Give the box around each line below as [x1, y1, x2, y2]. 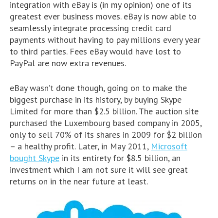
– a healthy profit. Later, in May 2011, [10, 141, 151, 152]
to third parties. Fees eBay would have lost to [10, 46, 181, 57]
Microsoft [151, 141, 187, 152]
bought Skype [10, 152, 59, 163]
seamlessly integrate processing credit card [10, 22, 171, 34]
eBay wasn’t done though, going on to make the [10, 82, 187, 93]
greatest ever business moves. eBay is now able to [10, 11, 197, 22]
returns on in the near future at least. [10, 176, 148, 187]
